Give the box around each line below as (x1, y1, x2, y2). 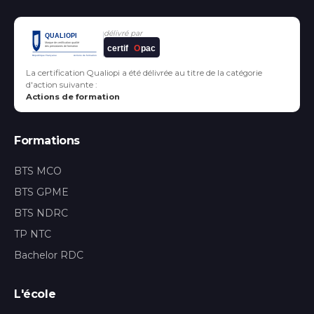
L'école (14, 287, 56, 301)
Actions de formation (26, 92, 120, 102)
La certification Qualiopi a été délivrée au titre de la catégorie (26, 68, 262, 78)
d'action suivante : (26, 80, 97, 90)
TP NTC (14, 228, 51, 241)
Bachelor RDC (14, 249, 83, 262)
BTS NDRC (14, 207, 68, 220)
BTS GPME (14, 186, 69, 199)
